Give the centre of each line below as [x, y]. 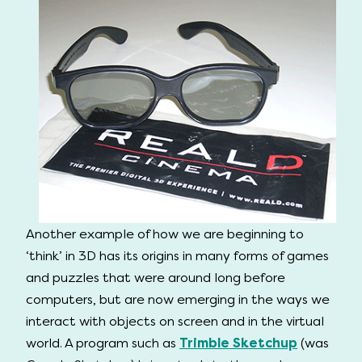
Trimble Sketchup [238, 343]
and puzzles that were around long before [156, 277]
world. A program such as [103, 343]
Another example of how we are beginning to [165, 234]
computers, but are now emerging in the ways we [178, 299]
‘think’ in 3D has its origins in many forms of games [177, 255]
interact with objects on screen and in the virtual [175, 321]
